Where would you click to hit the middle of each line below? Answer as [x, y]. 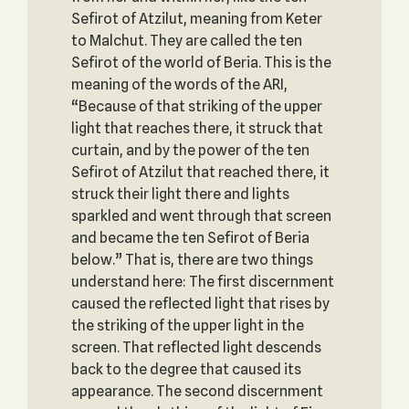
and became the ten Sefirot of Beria [190, 238]
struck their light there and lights [180, 194]
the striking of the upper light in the [187, 325]
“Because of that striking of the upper [196, 106]
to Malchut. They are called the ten [186, 41]
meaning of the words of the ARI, [179, 84]
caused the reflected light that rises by [200, 304]
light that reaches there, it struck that [197, 128]
